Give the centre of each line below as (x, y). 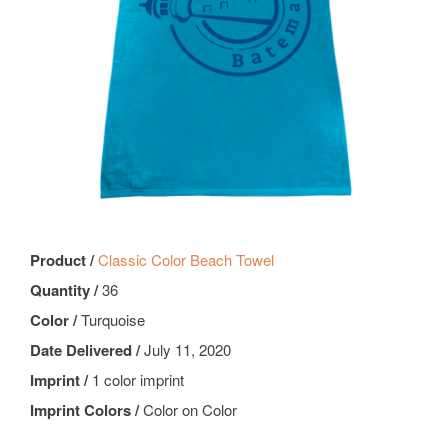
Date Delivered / (87, 350)
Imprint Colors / (86, 410)
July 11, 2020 (187, 350)
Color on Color (190, 410)
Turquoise (113, 320)
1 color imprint (138, 380)
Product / (64, 260)
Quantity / (66, 290)
